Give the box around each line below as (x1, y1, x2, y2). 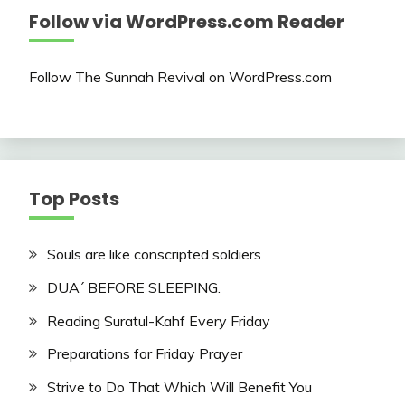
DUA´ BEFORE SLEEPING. (47, 278, 221, 297)
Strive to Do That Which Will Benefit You (47, 378, 312, 397)
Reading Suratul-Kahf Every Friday (47, 311, 270, 330)
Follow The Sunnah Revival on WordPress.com (29, 68, 332, 86)
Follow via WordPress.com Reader (29, 9, 344, 34)
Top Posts (29, 186, 119, 212)
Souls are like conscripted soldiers (47, 245, 261, 263)
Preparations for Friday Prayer (47, 344, 242, 363)
